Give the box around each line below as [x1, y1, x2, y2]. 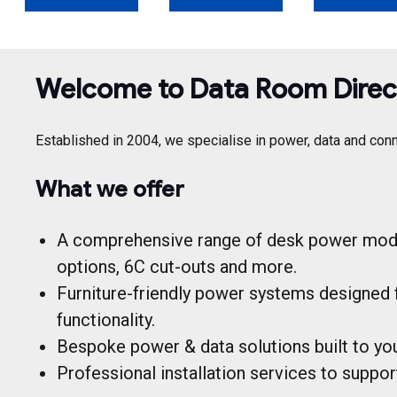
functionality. [57, 308, 155, 331]
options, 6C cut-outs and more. [57, 255, 297, 277]
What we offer [35, 175, 184, 203]
